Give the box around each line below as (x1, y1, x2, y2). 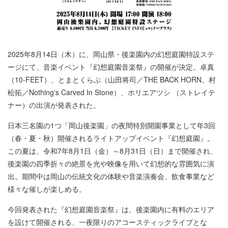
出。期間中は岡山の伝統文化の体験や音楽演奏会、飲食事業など (8, 170, 214, 181)
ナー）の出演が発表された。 (8, 99, 100, 110)
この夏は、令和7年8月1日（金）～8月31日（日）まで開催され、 (8, 145, 217, 156)
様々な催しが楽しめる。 (8, 183, 86, 194)
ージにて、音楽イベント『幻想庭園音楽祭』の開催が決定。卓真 (8, 61, 214, 72)
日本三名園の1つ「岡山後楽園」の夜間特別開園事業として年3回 (8, 120, 215, 130)
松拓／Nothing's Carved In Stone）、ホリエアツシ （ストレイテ (8, 87, 215, 97)
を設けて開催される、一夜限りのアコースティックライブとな (8, 216, 207, 227)
